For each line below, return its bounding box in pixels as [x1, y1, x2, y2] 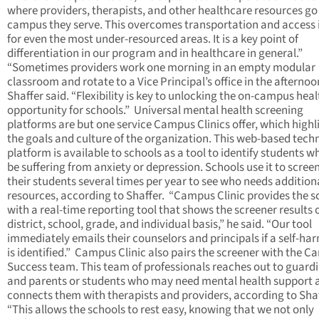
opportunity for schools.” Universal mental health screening [7, 101, 303, 119]
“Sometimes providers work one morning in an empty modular [7, 58, 315, 76]
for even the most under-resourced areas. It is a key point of [7, 30, 298, 48]
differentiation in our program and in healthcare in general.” [7, 44, 305, 62]
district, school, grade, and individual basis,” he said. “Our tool [7, 215, 312, 233]
